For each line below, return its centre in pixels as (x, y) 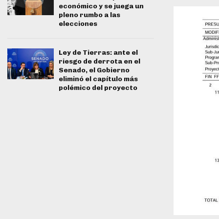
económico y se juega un (101, 6)
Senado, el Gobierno (94, 70)
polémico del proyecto (98, 88)
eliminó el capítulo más (98, 79)
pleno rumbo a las (89, 15)
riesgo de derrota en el (99, 61)
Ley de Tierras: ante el (98, 52)
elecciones (78, 23)
